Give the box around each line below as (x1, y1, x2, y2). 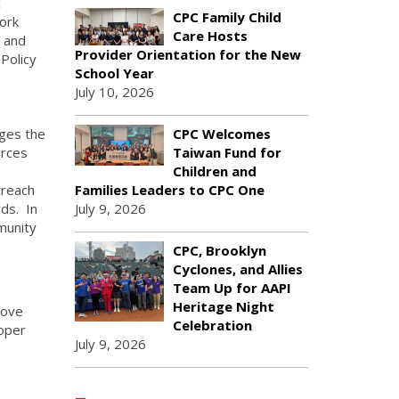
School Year (74, 64, 154, 82)
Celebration (172, 316, 252, 334)
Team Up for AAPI (172, 279, 291, 297)
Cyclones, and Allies (172, 260, 303, 278)
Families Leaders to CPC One (74, 181, 265, 199)
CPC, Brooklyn (172, 241, 266, 259)
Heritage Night (172, 297, 274, 315)
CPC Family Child (172, 8, 281, 26)
